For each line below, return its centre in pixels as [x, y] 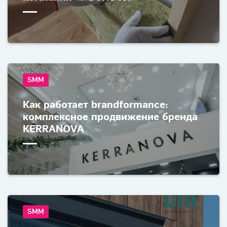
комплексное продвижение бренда [110, 117]
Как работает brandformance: [96, 105]
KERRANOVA [53, 129]
